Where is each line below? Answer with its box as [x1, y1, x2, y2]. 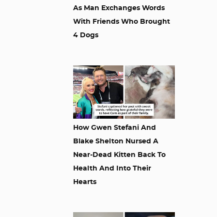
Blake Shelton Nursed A [73, 138, 158, 145]
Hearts [73, 179, 96, 186]
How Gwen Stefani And [73, 124, 156, 131]
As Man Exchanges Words [73, 5, 165, 12]
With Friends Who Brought [73, 18, 170, 25]
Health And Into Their [73, 165, 151, 172]
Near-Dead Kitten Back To [73, 152, 166, 158]
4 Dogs [73, 32, 98, 39]
